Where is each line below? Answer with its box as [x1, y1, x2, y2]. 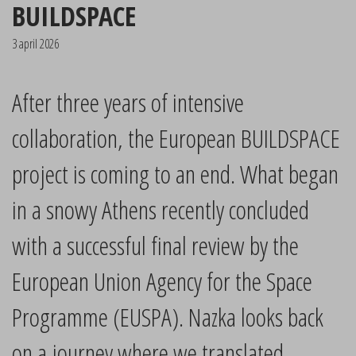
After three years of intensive [12, 85, 244, 119]
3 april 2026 [12, 35, 59, 52]
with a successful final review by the [12, 228, 299, 262]
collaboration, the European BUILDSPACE [12, 121, 340, 155]
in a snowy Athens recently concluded [12, 192, 309, 226]
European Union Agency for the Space [12, 264, 312, 298]
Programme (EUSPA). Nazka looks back [12, 300, 323, 334]
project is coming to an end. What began [12, 157, 339, 191]
